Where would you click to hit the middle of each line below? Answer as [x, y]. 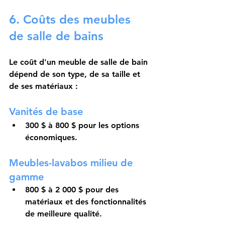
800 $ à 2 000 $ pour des [73, 190]
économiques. [51, 138]
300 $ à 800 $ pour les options [83, 126]
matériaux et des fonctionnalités [87, 202]
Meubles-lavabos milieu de [72, 163]
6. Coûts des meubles [72, 20]
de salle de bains [56, 36]
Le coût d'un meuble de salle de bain [80, 62]
